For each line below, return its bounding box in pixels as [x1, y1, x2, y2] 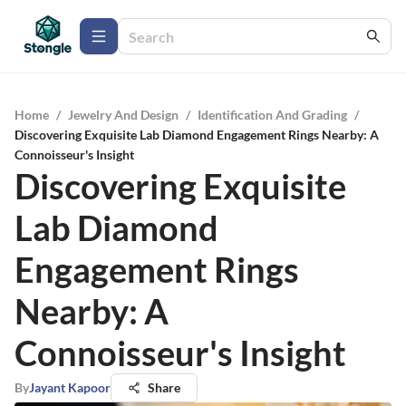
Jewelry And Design [68, 107, 179, 122]
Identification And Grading [198, 107, 347, 122]
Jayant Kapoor [29, 380, 111, 395]
